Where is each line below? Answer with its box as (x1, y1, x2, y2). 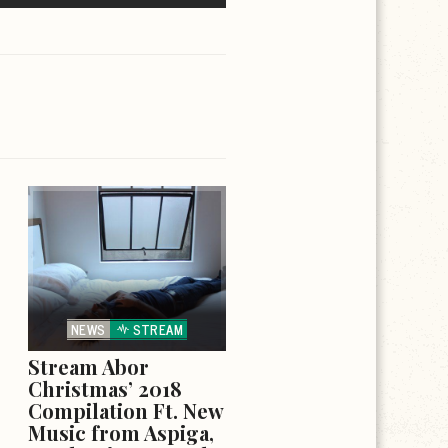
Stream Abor (28, 352, 149, 380)
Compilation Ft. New (28, 396, 223, 424)
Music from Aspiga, (28, 418, 214, 446)
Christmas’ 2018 (28, 374, 182, 402)
